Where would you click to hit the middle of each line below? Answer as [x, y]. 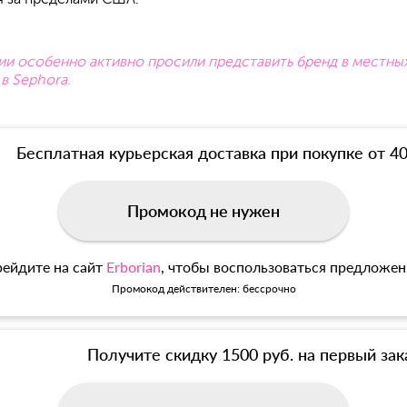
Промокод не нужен [203, 211]
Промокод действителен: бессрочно [203, 289]
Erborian [133, 267]
